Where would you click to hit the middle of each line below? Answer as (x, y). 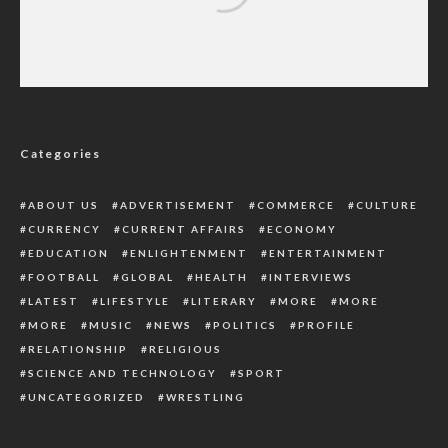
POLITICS (245, 325)
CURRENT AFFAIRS (184, 229)
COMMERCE (296, 205)
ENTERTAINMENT (328, 253)
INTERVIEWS (311, 277)
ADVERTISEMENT (178, 205)
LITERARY (224, 301)
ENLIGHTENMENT (189, 253)
